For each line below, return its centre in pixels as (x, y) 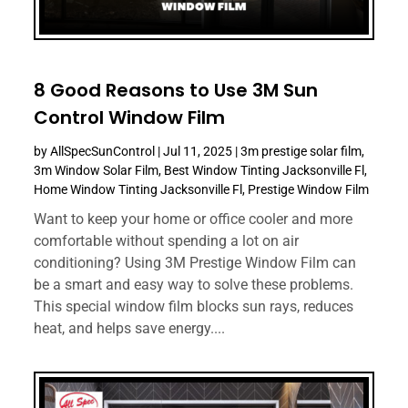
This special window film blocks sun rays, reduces (194, 307)
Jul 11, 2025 (198, 152)
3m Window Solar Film (97, 171)
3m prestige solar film (301, 152)
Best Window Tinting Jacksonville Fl (265, 171)
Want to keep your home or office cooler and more (194, 219)
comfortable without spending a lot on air (167, 241)
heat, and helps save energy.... (130, 329)
